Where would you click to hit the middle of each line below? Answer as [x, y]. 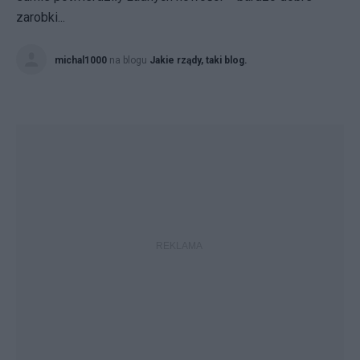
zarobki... [41, 17]
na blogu [129, 60]
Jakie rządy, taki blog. [198, 60]
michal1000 [81, 60]
